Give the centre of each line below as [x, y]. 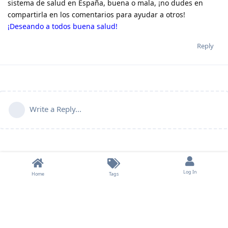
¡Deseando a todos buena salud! [63, 26]
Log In [190, 172]
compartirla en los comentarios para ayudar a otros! [96, 14]
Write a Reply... [55, 109]
